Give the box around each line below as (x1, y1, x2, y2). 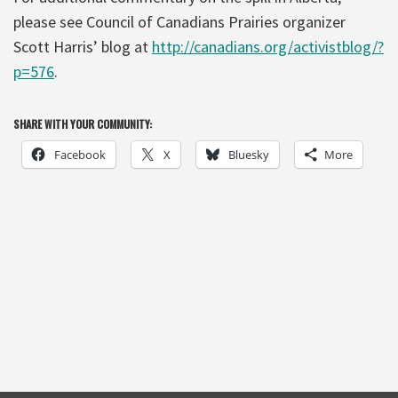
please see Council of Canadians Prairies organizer (13, 11, 346, 32)
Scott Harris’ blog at (13, 36, 152, 57)
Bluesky (228, 146, 269, 163)
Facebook (54, 146, 106, 163)
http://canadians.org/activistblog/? (152, 36, 384, 57)
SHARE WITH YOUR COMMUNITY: (13, 115, 152, 131)
